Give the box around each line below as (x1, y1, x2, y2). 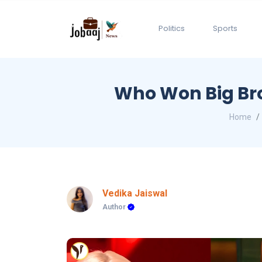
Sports (213, 23, 237, 35)
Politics (158, 23, 185, 35)
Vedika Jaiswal (102, 188, 167, 199)
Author (102, 203, 127, 212)
